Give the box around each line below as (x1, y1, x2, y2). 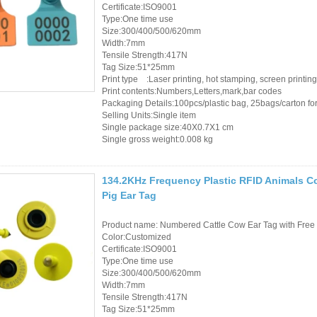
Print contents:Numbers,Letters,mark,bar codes (102, 86, 282, 96)
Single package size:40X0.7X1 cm (102, 122, 234, 132)
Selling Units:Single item (102, 110, 196, 120)
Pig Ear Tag (102, 189, 156, 201)
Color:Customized (102, 231, 171, 242)
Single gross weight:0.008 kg (102, 134, 213, 144)
